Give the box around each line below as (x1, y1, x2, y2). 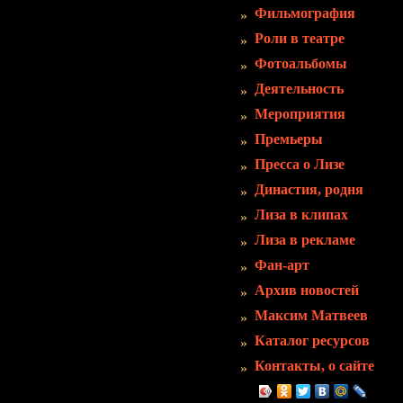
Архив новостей (255, 282, 359, 298)
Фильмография (255, 5, 355, 21)
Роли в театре (255, 31, 345, 46)
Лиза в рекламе (255, 232, 355, 247)
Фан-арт (255, 257, 309, 273)
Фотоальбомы (255, 56, 347, 71)
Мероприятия (255, 106, 345, 121)
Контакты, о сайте (255, 358, 374, 373)
